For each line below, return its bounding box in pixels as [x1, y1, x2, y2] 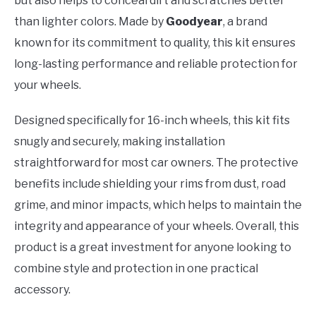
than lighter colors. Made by [14, 15, 166, 29]
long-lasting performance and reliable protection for [14, 57, 298, 71]
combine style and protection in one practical [14, 262, 258, 276]
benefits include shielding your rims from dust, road [14, 177, 286, 191]
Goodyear [166, 15, 223, 29]
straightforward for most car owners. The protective [14, 156, 298, 170]
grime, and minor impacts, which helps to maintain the [14, 198, 302, 212]
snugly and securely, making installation [14, 135, 225, 149]
